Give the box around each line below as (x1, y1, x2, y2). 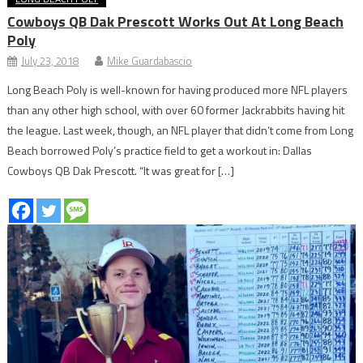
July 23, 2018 (21, 52, 79, 69)
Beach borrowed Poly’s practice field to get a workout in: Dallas (7, 141, 313, 159)
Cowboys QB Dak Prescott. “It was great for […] (7, 161, 235, 179)
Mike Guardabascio (107, 52, 193, 69)
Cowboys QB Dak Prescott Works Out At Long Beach (7, 10, 344, 32)
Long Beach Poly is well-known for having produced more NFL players (7, 80, 348, 98)
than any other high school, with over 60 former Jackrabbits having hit (7, 100, 345, 118)
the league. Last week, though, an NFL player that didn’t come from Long (7, 121, 354, 139)
